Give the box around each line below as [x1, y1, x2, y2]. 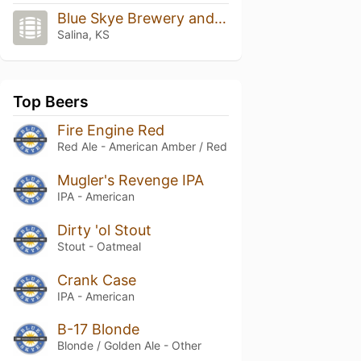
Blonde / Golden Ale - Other [56, 338, 201, 353]
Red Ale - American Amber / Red [56, 139, 227, 153]
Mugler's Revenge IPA [56, 171, 204, 189]
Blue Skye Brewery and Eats [214, 10, 226, 27]
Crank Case [56, 271, 136, 288]
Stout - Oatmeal [56, 239, 141, 253]
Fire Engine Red [56, 121, 164, 139]
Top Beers [13, 91, 89, 111]
